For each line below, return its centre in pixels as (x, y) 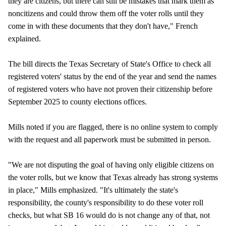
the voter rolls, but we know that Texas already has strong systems (113, 177)
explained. (24, 38)
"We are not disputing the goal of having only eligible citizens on (111, 164)
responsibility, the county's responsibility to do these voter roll (106, 202)
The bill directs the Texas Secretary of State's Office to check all (109, 64)
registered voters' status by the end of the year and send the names (112, 76)
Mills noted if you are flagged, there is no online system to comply (113, 127)
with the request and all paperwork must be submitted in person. (109, 139)
